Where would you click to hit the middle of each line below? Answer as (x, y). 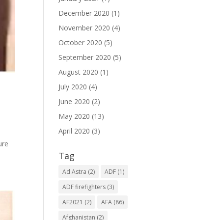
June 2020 (74, 101)
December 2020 (84, 13)
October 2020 (81, 42)
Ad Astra (75, 171)
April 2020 (74, 131)
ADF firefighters (84, 187)
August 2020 (79, 72)
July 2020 (73, 86)
